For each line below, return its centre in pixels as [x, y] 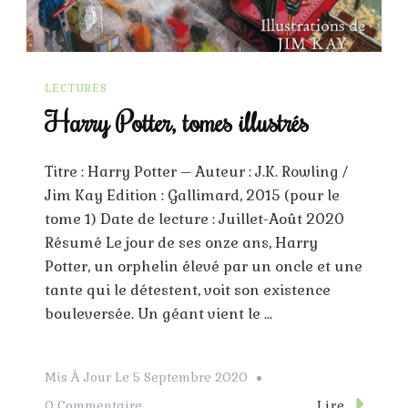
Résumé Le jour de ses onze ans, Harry [181, 242]
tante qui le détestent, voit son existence [188, 290]
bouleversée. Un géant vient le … [158, 313]
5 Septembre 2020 [190, 377]
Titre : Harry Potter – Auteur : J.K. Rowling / [196, 171]
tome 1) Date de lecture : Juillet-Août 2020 [194, 219]
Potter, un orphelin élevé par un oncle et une [204, 266]
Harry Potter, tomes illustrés [177, 121]
